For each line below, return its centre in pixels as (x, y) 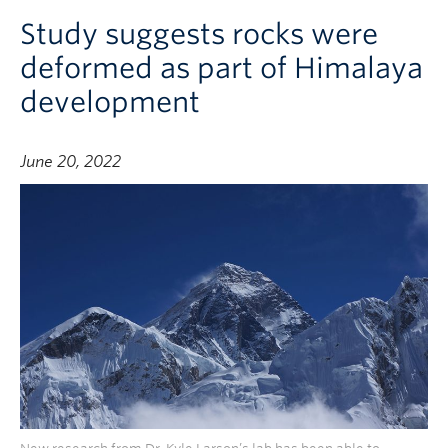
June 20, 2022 (70, 161)
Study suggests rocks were (199, 34)
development (110, 102)
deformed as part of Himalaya (221, 68)
